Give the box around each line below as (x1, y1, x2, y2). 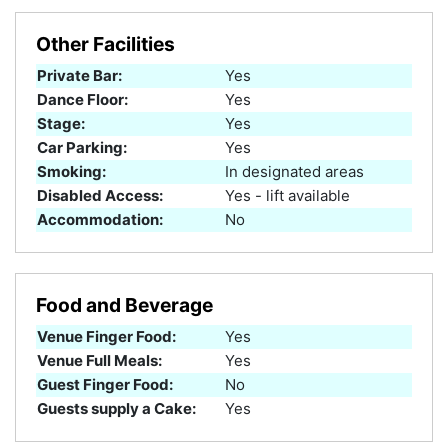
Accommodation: (37, 209, 163, 229)
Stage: (37, 113, 85, 133)
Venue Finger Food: (37, 326, 176, 346)
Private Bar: (37, 65, 122, 85)
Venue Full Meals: (37, 350, 162, 370)
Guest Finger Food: (37, 374, 173, 394)
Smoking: (37, 161, 106, 181)
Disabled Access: (37, 185, 163, 205)
